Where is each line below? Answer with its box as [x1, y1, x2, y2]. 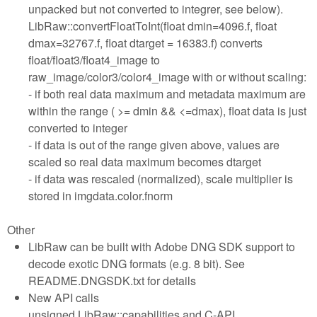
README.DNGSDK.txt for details [28, 272, 196, 289]
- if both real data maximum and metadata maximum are [28, 85, 306, 102]
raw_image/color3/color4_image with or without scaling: [28, 68, 306, 85]
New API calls [28, 289, 99, 306]
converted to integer [28, 119, 127, 136]
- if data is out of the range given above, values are [28, 136, 279, 153]
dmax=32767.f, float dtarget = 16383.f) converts [28, 34, 263, 51]
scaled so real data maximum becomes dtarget [28, 153, 261, 170]
